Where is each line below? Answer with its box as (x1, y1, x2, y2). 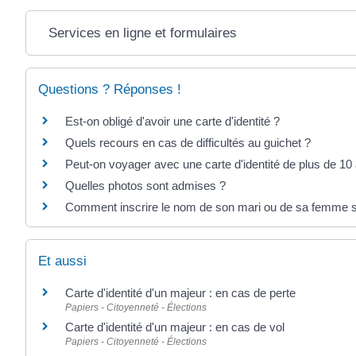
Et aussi (38, 253, 87, 269)
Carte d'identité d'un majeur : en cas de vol (65, 320, 284, 335)
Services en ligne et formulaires (48, 25, 237, 41)
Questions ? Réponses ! (38, 81, 181, 97)
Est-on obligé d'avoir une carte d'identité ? (65, 114, 280, 128)
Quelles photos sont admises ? (65, 178, 226, 192)
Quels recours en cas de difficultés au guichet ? (65, 135, 311, 149)
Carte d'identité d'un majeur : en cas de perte (65, 286, 296, 300)
